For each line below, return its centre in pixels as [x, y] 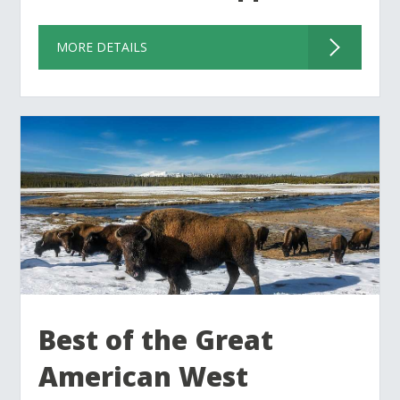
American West [144, 377]
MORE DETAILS [102, 47]
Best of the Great [156, 340]
